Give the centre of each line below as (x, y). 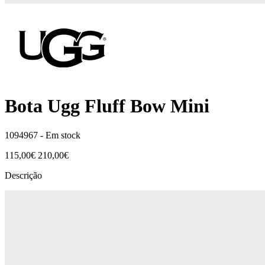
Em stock (63, 135)
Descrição (23, 175)
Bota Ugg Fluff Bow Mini (107, 106)
